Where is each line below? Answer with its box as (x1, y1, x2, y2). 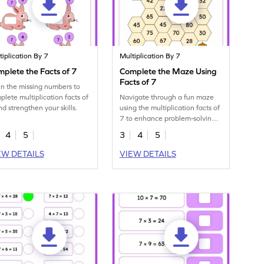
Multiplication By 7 (120, 52, 181, 61)
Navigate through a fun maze (120, 93, 214, 102)
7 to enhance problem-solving (120, 114, 216, 123)
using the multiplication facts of (120, 104, 220, 113)
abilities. (120, 125, 147, 134)
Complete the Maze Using (120, 67, 217, 77)
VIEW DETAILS (119, 149, 176, 159)
